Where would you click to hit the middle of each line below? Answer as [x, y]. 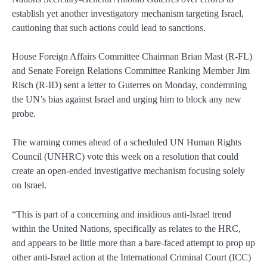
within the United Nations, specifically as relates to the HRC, [126, 228]
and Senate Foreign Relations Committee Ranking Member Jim [131, 71]
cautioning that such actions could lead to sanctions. [109, 28]
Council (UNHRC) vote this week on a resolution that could [125, 157]
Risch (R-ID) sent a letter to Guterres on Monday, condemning [129, 85]
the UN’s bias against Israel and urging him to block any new [127, 100]
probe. [24, 114]
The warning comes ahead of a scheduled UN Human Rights [127, 142]
